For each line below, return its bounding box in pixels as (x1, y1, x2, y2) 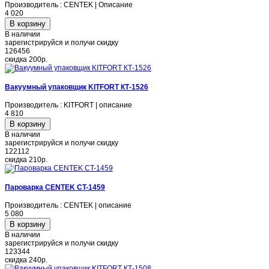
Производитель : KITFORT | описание (5, 100, 132, 109)
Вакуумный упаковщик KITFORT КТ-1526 (5, 82, 148, 91)
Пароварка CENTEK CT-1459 (5, 183, 105, 192)
